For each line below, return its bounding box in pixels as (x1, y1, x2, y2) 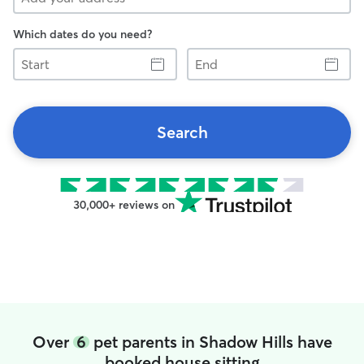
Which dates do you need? (13, 27, 152, 41)
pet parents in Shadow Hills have (89, 331, 332, 352)
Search (156, 122, 208, 142)
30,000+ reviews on (72, 197, 175, 212)
